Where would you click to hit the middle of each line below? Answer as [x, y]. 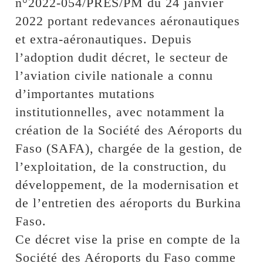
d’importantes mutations [85, 93]
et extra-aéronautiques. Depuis [104, 39]
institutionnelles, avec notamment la [120, 112]
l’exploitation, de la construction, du [121, 166]
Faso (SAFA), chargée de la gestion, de [129, 148]
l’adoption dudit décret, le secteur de [122, 57]
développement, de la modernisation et [127, 184]
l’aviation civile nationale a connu [114, 75]
